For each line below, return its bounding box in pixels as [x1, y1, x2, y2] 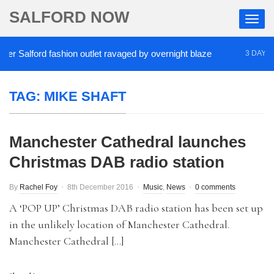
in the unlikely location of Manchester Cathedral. [9, 218, 232, 231]
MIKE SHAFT [44, 89, 126, 104]
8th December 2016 [67, 183, 133, 191]
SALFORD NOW [9, 8, 130, 26]
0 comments [195, 183, 235, 191]
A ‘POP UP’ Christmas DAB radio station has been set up [9, 201, 263, 215]
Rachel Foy [20, 183, 57, 191]
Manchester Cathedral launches [9, 133, 246, 151]
